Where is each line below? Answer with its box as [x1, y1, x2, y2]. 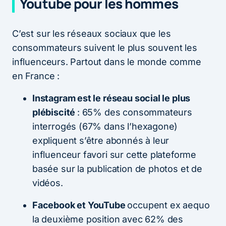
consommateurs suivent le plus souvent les [12, 42, 197, 53]
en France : [12, 70, 60, 81]
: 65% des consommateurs [77, 106, 192, 118]
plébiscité [32, 106, 78, 118]
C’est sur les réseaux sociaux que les [12, 28, 171, 39]
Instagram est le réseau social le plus [32, 92, 191, 103]
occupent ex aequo [127, 199, 210, 210]
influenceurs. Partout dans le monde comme [12, 56, 201, 67]
